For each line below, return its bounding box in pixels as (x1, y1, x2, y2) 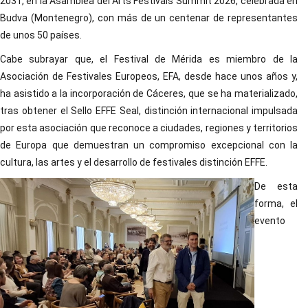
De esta (254, 181, 298, 192)
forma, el (254, 198, 298, 209)
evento (254, 215, 285, 226)
